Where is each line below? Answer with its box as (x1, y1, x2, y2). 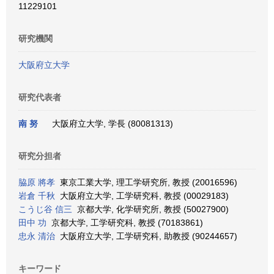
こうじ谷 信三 (18, 204, 72, 214)
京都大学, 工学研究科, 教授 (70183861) (46, 218, 203, 228)
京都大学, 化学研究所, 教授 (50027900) (72, 204, 229, 214)
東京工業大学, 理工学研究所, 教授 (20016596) (55, 177, 237, 187)
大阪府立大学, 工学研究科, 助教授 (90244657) (55, 231, 237, 241)
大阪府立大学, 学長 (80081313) (47, 119, 173, 128)
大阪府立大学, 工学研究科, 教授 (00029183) (55, 191, 229, 201)
